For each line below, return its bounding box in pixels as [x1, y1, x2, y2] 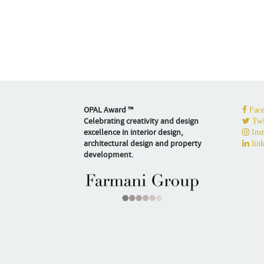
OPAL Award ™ [84, 104, 133, 115]
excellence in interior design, [84, 127, 183, 138]
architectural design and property [84, 138, 202, 149]
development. [84, 149, 133, 160]
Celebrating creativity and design [84, 115, 199, 127]
